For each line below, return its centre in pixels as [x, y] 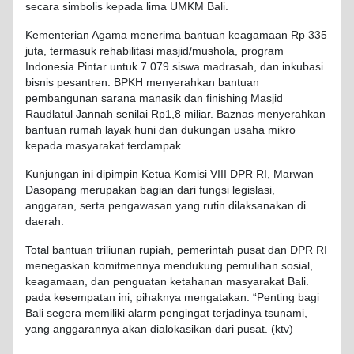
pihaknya [158, 297]
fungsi [214, 190]
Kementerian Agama [78, 35]
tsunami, [284, 313]
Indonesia [51, 66]
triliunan [116, 250]
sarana [119, 98]
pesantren [82, 82]
